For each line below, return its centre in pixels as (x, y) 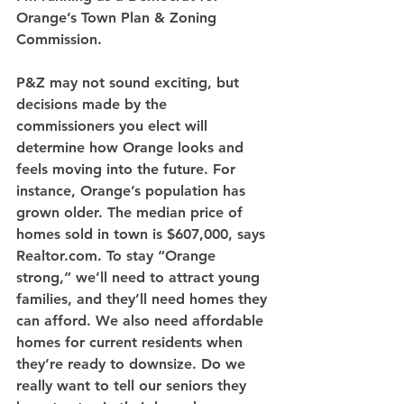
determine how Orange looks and (132, 147)
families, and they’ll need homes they (144, 299)
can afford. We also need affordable (142, 321)
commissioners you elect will (114, 126)
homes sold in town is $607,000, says (143, 234)
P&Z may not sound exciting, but (130, 83)
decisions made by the (94, 104)
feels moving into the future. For (128, 169)
